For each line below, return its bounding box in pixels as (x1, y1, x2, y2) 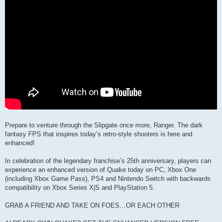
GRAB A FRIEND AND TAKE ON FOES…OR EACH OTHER (5, 202, 179, 210)
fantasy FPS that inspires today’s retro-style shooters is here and (5, 130, 192, 138)
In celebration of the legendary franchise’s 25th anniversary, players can (5, 157, 211, 165)
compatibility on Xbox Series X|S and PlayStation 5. (5, 184, 155, 192)
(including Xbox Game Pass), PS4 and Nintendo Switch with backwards (5, 175, 211, 183)
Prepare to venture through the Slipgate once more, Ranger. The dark (5, 121, 203, 129)
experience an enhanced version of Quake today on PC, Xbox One (5, 166, 196, 174)
